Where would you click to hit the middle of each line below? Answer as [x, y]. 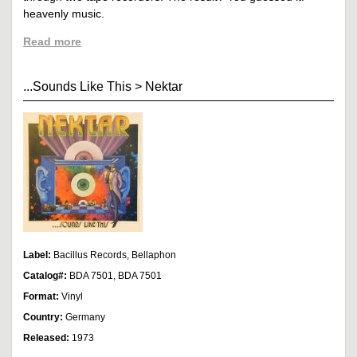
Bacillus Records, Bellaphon [115, 255]
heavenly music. [64, 14]
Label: [38, 255]
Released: [47, 337]
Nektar [164, 87]
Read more [52, 42]
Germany [85, 317]
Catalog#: [46, 275]
